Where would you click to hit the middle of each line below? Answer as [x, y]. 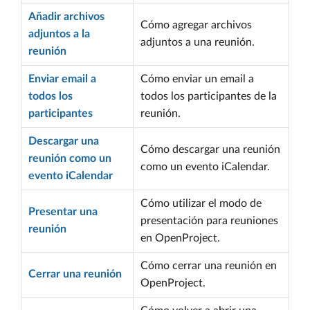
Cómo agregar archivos [196, 25]
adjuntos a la [59, 34]
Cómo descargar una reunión [210, 149]
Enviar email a [62, 79]
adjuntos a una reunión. [198, 42]
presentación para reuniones [209, 221]
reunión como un [70, 158]
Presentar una [63, 212]
